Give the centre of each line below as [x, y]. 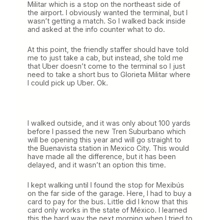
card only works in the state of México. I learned [107, 210]
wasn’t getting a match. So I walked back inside [107, 21]
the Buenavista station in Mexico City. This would [108, 148]
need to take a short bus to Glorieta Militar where [109, 74]
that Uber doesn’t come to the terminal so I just [106, 66]
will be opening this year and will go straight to [104, 139]
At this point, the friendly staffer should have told [108, 49]
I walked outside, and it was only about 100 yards [109, 123]
